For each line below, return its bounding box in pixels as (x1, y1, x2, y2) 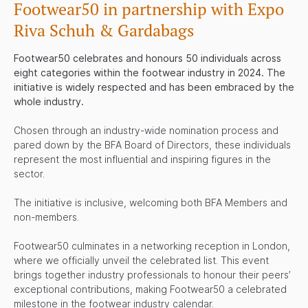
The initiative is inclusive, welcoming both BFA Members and (14, 196, 287, 208)
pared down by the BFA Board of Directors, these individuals (14, 138, 291, 151)
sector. (14, 167, 45, 179)
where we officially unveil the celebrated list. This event (14, 254, 269, 266)
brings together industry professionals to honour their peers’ (14, 268, 290, 280)
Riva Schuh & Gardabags (14, 19, 194, 41)
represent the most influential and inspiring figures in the (14, 153, 271, 165)
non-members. (14, 210, 79, 223)
